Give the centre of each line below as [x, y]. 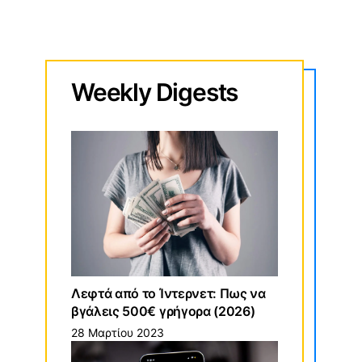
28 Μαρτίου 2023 [118, 333]
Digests [197, 93]
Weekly [114, 93]
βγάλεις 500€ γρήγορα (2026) [163, 311]
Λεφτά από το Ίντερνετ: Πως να [168, 294]
